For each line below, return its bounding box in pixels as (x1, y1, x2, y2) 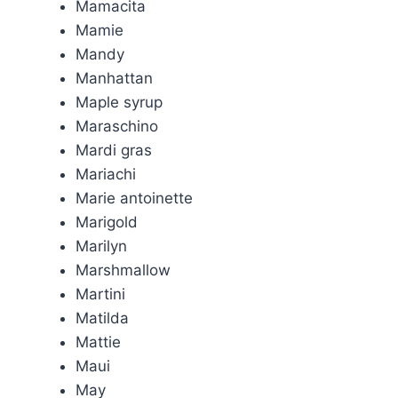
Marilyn (76, 237, 127, 255)
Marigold (76, 213, 138, 231)
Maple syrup (76, 93, 163, 111)
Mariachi (76, 165, 136, 183)
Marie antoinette (76, 189, 193, 207)
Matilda (76, 309, 129, 327)
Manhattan (76, 69, 153, 87)
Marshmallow (76, 261, 171, 279)
